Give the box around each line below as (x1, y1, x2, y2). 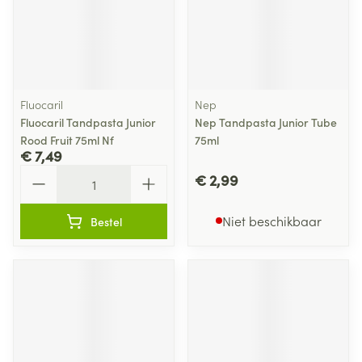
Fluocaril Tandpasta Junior (20, 114, 156, 130)
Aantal (19, 163, 58, 181)
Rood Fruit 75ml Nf (20, 132, 114, 148)
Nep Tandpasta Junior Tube (195, 114, 337, 130)
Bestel (90, 213, 122, 229)
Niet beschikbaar (221, 212, 322, 229)
